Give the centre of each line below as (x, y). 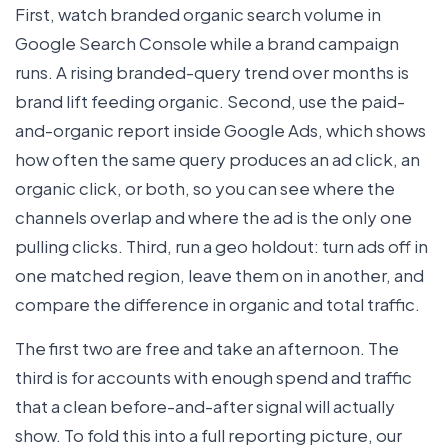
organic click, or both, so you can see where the (205, 187)
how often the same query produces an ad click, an (217, 158)
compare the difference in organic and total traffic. (217, 303)
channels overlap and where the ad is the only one (213, 216)
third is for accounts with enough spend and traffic (213, 376)
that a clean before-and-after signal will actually (205, 405)
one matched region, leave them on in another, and (219, 274)
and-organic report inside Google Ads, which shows (220, 129)
